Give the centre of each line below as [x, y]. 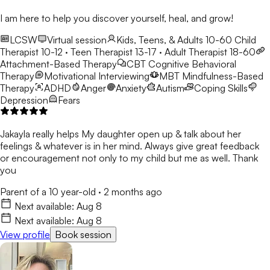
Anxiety [131, 88]
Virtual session [77, 40]
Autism [170, 88]
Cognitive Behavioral [192, 64]
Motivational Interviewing [97, 76]
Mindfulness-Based [223, 76]
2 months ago [133, 192]
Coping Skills [221, 88]
